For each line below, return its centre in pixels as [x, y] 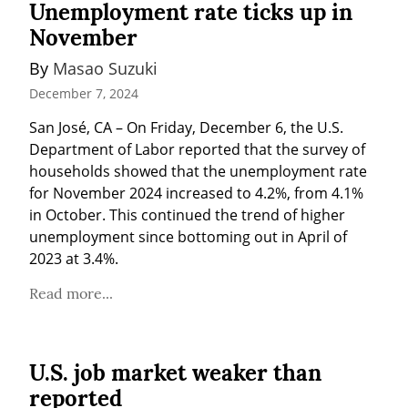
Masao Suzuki [105, 69]
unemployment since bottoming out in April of [188, 236]
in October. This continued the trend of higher [187, 214]
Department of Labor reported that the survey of [197, 149]
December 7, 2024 [84, 93]
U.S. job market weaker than [175, 372]
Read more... [71, 293]
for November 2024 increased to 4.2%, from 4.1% [196, 193]
